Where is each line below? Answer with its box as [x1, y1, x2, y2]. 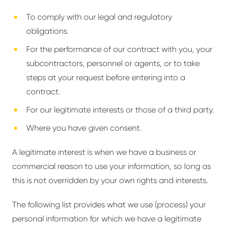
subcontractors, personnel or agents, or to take [26, 59, 200, 68]
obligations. [26, 26, 69, 36]
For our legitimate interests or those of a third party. [26, 105, 214, 115]
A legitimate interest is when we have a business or [12, 147, 196, 157]
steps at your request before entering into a [26, 73, 185, 82]
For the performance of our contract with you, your [26, 44, 212, 54]
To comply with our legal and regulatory [26, 12, 172, 22]
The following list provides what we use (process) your [12, 200, 206, 209]
